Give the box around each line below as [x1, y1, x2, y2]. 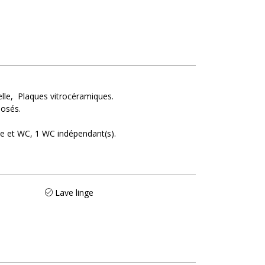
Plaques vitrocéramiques [17, 90, 112, 102]
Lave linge [54, 186, 93, 198]
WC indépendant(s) [42, 127, 115, 139]
